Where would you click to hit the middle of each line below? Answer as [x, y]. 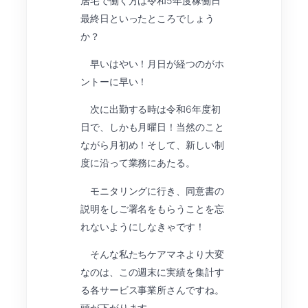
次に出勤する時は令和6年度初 [151, 109]
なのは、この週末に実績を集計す [152, 272]
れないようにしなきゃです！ [143, 226]
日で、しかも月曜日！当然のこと [152, 127]
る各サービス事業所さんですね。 [152, 290]
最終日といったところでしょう [147, 18]
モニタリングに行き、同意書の [152, 190]
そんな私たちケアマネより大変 [152, 254]
